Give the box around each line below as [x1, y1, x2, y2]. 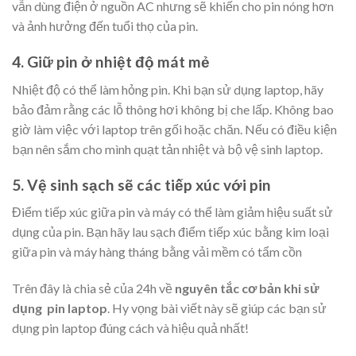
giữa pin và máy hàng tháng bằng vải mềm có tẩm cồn [12, 244, 302, 260]
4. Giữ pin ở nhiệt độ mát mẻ [12, 52, 210, 72]
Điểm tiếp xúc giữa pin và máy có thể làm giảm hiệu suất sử [12, 204, 333, 220]
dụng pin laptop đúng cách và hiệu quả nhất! [12, 320, 249, 336]
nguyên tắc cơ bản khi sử [175, 281, 319, 296]
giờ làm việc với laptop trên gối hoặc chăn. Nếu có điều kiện [12, 121, 337, 137]
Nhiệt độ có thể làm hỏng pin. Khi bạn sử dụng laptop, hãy [12, 81, 323, 97]
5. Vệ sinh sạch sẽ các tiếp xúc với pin [12, 175, 271, 194]
